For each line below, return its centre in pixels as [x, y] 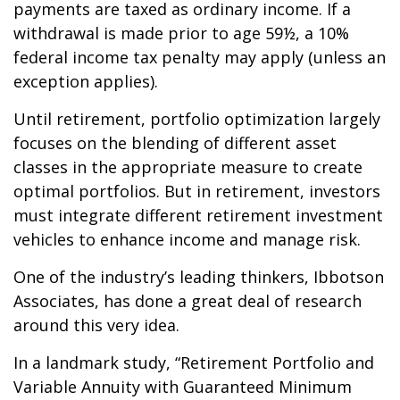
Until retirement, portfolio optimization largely [197, 119]
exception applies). [86, 81]
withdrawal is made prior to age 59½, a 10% [181, 33]
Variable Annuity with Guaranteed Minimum [183, 387]
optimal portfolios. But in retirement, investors [197, 191]
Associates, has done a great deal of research [187, 301]
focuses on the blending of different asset [175, 143]
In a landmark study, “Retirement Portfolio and [194, 362]
